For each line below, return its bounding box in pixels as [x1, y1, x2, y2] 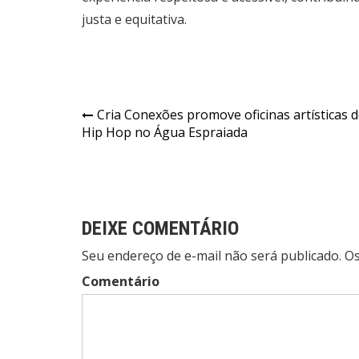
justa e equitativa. [82, 10, 187, 28]
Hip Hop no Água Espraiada [82, 123, 248, 141]
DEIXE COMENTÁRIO [82, 216, 239, 240]
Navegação [81, 103, 190, 132]
